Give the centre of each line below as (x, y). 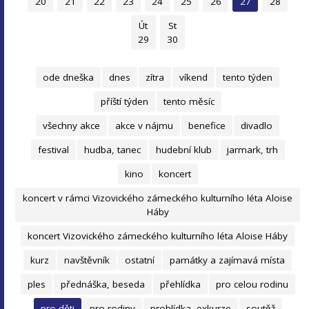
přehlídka (180, 284)
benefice (207, 126)
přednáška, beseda (102, 284)
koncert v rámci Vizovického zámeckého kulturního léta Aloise (158, 198)
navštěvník (87, 260)
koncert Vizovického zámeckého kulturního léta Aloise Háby (158, 236)
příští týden (125, 101)
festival (53, 150)
